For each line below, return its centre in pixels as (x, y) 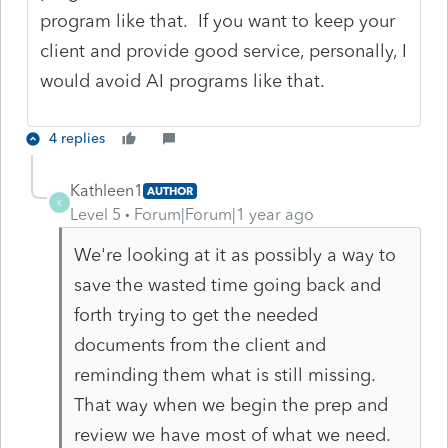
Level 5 (95, 214)
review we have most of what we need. (232, 434)
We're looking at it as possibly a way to (234, 254)
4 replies (77, 138)
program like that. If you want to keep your (218, 20)
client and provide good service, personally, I (224, 50)
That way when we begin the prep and (230, 404)
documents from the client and (199, 344)
